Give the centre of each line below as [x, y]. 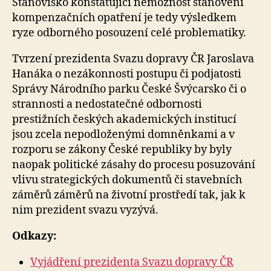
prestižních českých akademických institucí [124, 119]
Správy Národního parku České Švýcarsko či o [129, 89]
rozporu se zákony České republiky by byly [122, 149]
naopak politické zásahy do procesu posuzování [134, 165]
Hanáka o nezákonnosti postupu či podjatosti [127, 74]
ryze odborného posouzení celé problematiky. [129, 33]
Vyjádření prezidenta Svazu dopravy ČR [132, 262]
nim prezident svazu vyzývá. [85, 210]
